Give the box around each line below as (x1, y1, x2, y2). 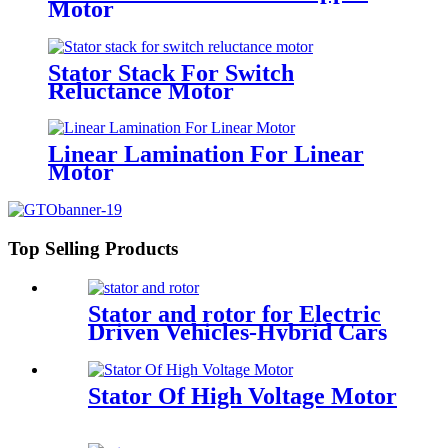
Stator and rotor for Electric (88, 300, 381, 327)
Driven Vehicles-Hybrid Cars (88, 318, 387, 345)
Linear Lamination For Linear (48, 141, 364, 168)
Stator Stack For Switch (48, 59, 294, 86)
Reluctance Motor (48, 77, 234, 104)
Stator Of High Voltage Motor (88, 382, 397, 409)
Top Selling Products (8, 238, 178, 260)
